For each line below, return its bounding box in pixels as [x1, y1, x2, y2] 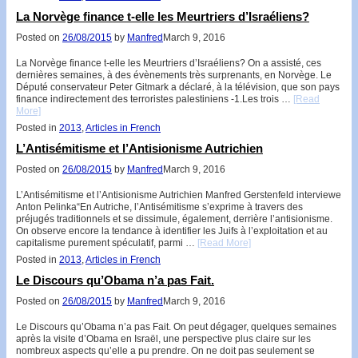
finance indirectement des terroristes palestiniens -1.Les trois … [16, 93, 293, 105]
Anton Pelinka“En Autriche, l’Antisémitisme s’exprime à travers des [16, 201, 303, 213]
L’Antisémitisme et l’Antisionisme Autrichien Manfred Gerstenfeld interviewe [16, 189, 341, 201]
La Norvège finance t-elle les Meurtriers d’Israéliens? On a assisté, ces [16, 58, 321, 70]
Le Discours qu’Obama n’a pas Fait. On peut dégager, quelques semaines [16, 320, 336, 332]
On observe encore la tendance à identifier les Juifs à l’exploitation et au [16, 225, 328, 237]
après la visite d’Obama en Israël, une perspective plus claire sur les [16, 332, 311, 344]
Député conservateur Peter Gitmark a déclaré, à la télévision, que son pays [16, 82, 340, 93]
